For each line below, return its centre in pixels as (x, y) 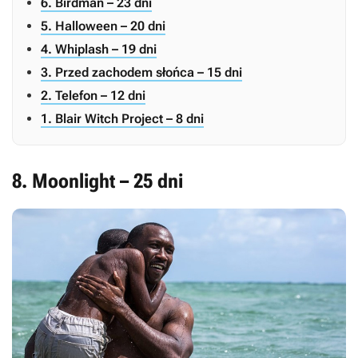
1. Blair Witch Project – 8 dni (122, 119)
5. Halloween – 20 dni (103, 26)
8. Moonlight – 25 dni (97, 181)
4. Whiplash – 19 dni (99, 50)
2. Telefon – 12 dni (93, 96)
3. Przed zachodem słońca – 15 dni (141, 73)
